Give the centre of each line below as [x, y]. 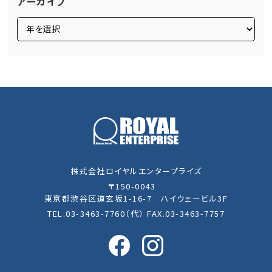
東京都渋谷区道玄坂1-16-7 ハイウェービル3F [136, 199]
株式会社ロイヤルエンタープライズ [136, 171]
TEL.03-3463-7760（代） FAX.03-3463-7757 [136, 214]
